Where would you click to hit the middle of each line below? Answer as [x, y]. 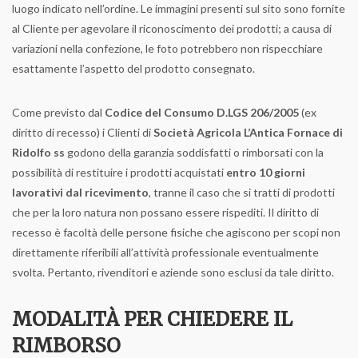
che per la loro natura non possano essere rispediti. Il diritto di [165, 212]
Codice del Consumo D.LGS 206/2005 [202, 112]
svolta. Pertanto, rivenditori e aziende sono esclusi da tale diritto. [173, 272]
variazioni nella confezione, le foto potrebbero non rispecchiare [167, 48]
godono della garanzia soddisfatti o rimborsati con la [194, 152]
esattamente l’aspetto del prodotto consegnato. [133, 68]
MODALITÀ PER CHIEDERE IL [152, 319]
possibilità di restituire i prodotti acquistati [119, 172]
